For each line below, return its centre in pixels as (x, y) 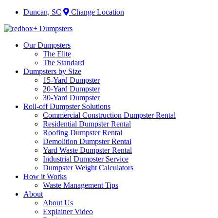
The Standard (64, 63)
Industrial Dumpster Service (86, 159)
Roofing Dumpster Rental (82, 133)
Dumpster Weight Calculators (88, 168)
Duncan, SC (42, 12)
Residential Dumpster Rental (87, 124)
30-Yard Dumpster (71, 98)
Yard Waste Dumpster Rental (87, 150)
